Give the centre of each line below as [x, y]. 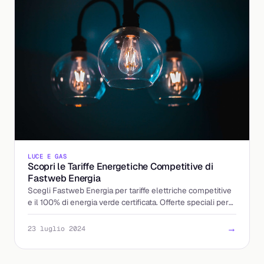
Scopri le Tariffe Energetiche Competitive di [121, 166]
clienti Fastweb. [56, 214]
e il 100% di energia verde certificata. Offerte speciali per [128, 202]
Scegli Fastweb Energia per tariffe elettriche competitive [130, 190]
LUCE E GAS [47, 156]
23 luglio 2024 [57, 228]
